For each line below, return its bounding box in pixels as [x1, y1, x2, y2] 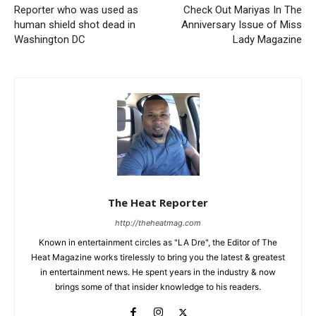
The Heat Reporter [108, 195, 208, 210]
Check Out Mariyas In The [183, 4, 302, 17]
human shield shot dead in [14, 18, 135, 32]
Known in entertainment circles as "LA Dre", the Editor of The [39, 237, 277, 248]
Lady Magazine [232, 33, 302, 47]
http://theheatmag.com [115, 218, 201, 229]
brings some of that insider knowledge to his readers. [55, 281, 261, 293]
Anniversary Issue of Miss [181, 18, 302, 32]
